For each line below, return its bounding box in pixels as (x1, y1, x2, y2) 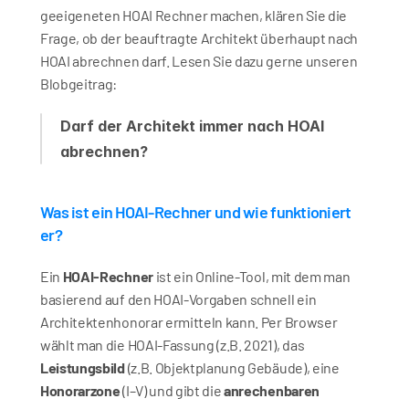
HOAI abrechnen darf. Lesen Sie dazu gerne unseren (40, 52, 358, 69)
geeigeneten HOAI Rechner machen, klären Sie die (40, 6, 347, 24)
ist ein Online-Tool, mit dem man (152, 267, 351, 285)
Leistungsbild (40, 359, 125, 376)
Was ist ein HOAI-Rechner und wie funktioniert (40, 202, 351, 222)
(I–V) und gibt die (120, 382, 225, 399)
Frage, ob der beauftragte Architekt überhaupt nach (40, 29, 358, 47)
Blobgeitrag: (40, 75, 120, 92)
